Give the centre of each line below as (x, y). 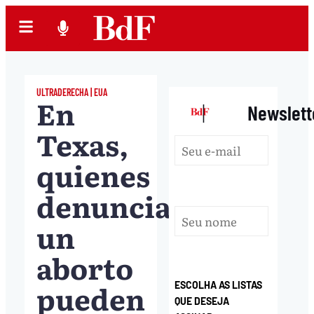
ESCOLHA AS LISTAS (219, 285)
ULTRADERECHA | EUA (71, 92)
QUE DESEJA (202, 301)
